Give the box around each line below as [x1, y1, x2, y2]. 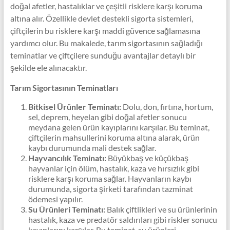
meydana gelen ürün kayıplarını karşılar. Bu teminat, [28, 122, 209, 132]
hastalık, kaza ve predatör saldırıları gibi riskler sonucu [28, 215, 217, 224]
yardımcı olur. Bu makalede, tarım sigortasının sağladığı [10, 38, 203, 48]
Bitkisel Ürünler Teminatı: [28, 102, 121, 111]
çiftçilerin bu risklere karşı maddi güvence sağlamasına [10, 26, 200, 35]
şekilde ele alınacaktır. [10, 63, 87, 72]
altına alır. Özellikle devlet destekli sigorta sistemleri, [10, 13, 193, 23]
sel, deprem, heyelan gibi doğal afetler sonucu [28, 112, 187, 122]
